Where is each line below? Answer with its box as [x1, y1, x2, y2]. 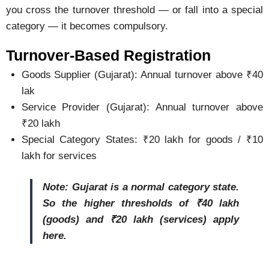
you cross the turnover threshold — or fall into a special [6, 4, 263, 16]
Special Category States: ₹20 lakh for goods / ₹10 [21, 133, 263, 145]
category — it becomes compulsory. [6, 20, 168, 32]
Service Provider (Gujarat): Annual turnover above [21, 101, 263, 113]
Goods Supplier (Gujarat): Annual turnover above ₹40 [21, 68, 263, 80]
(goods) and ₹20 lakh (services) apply [43, 214, 239, 226]
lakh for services [21, 150, 97, 162]
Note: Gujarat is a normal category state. [43, 181, 239, 193]
